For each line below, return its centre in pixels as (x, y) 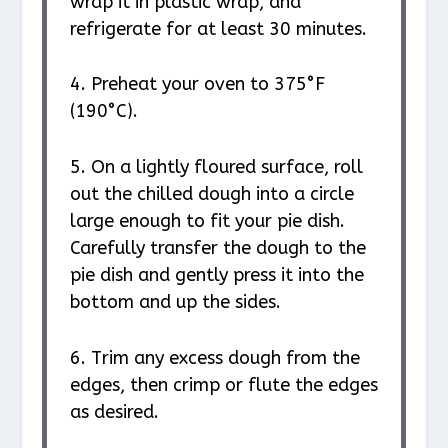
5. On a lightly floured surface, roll (216, 167)
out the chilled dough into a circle (211, 194)
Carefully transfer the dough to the (217, 248)
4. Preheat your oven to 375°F (197, 84)
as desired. (114, 411)
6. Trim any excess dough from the (214, 357)
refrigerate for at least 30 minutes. (218, 28)
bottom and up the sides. (175, 302)
